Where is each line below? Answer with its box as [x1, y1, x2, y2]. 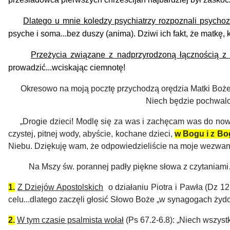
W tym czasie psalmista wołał [17, 216, 124, 224]
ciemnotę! [88, 63, 125, 72]
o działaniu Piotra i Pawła [103, 183, 205, 191]
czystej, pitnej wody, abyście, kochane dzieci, [8, 129, 175, 138]
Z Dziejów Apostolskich [17, 183, 104, 191]
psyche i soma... [8, 29, 67, 38]
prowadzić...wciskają [8, 63, 84, 72]
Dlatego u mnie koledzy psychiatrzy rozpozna [23, 16, 193, 25]
